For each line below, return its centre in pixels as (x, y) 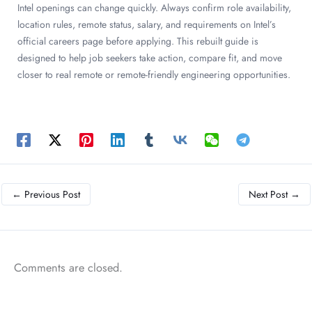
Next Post (270, 194)
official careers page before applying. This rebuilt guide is (138, 41)
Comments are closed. (68, 267)
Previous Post (51, 194)
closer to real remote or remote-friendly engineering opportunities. (154, 74)
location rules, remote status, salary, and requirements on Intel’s (147, 24)
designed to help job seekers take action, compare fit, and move (150, 57)
